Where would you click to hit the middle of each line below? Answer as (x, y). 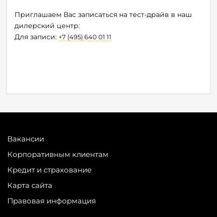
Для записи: (37, 37)
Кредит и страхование (49, 170)
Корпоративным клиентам (58, 155)
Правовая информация (52, 201)
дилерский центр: (47, 26)
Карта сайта (30, 186)
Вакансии (26, 139)
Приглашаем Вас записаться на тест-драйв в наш (103, 15)
